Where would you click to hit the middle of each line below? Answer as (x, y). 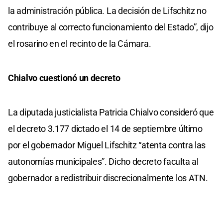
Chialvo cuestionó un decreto (64, 78)
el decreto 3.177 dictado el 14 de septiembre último (105, 128)
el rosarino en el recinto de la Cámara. (80, 43)
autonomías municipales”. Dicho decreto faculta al (103, 161)
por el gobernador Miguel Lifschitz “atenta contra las (107, 145)
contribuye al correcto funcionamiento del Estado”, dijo (111, 27)
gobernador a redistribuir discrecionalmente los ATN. (108, 178)
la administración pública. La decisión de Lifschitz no (107, 10)
